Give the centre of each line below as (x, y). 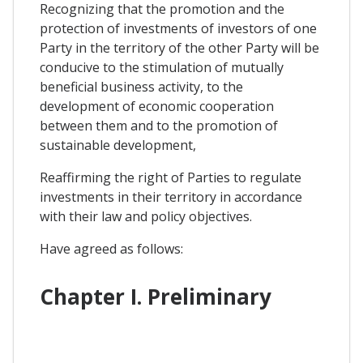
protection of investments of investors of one (178, 28)
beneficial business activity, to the (141, 86)
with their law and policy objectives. (146, 216)
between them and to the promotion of (159, 125)
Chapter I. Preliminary (156, 297)
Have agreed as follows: (111, 248)
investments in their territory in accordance (171, 196)
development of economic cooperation (157, 106)
